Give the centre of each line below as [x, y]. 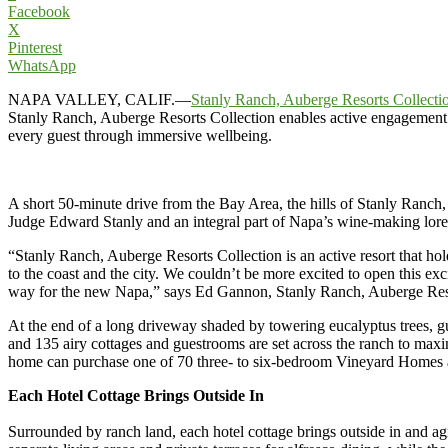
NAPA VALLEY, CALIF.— [99, 99]
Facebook [39, 11]
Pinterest [35, 47]
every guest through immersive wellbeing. [140, 135]
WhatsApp [42, 65]
